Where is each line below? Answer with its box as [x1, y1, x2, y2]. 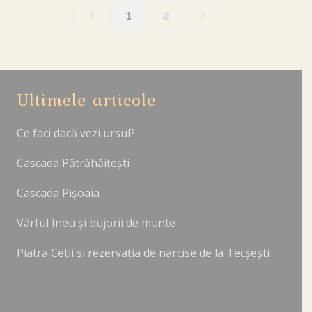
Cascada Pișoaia [17, 185, 100, 201]
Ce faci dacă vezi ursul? [17, 125, 135, 141]
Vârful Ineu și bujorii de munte [17, 215, 175, 231]
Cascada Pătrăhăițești [17, 155, 130, 171]
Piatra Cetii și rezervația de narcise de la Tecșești [17, 245, 270, 261]
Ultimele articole [17, 87, 156, 114]
